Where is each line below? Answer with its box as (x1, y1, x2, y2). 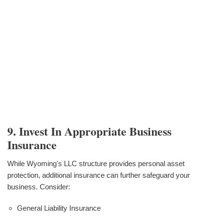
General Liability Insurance (17, 203, 101, 212)
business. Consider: (7, 182, 70, 191)
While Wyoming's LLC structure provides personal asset (7, 159, 185, 168)
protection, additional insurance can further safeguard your (7, 170, 190, 179)
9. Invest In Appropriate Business (7, 122, 171, 139)
